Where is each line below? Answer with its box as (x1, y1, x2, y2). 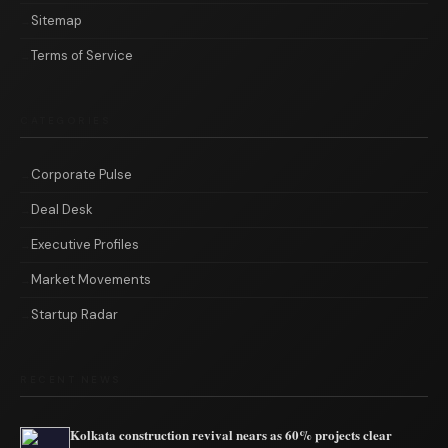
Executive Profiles (31, 236, 139, 253)
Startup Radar (31, 306, 118, 323)
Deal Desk (31, 201, 93, 218)
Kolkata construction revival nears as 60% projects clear (70, 425, 392, 444)
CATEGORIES (20, 114, 111, 127)
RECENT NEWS (20, 373, 122, 386)
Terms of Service (31, 47, 133, 64)
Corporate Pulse (31, 166, 132, 183)
